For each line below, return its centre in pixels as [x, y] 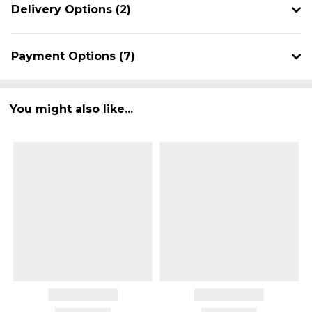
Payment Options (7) [73, 56]
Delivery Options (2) [71, 10]
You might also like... [71, 109]
